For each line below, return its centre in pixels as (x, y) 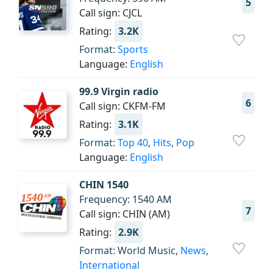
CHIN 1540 (104, 185)
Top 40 (133, 143)
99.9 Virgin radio (119, 92)
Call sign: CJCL (111, 13)
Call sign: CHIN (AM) (125, 214)
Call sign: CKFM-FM (122, 106)
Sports (133, 50)
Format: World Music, (130, 251)
